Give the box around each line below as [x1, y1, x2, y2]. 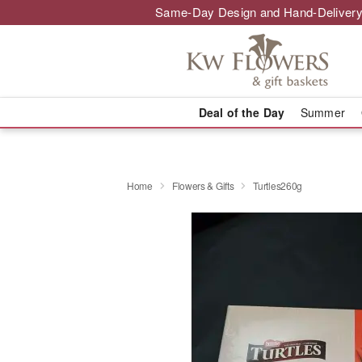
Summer [301, 104, 345, 120]
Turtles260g [253, 178, 303, 192]
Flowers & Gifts [171, 178, 234, 192]
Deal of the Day [198, 104, 284, 120]
